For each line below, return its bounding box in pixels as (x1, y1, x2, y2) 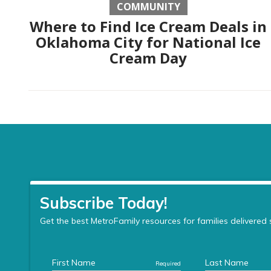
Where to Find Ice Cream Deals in (30, 16, 267, 37)
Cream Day (109, 48, 188, 68)
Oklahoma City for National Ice (36, 32, 261, 53)
